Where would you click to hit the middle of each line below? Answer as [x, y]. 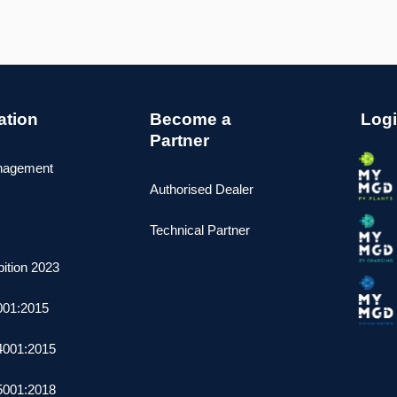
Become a [191, 119]
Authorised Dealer [202, 189]
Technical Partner [200, 230]
